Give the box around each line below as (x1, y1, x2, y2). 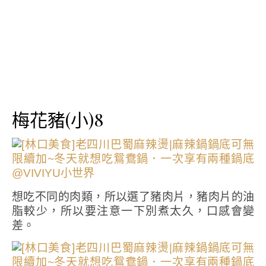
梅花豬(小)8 (12, 107, 103, 132)
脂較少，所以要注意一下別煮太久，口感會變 (12, 203, 254, 219)
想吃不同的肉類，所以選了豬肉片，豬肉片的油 (12, 189, 254, 205)
